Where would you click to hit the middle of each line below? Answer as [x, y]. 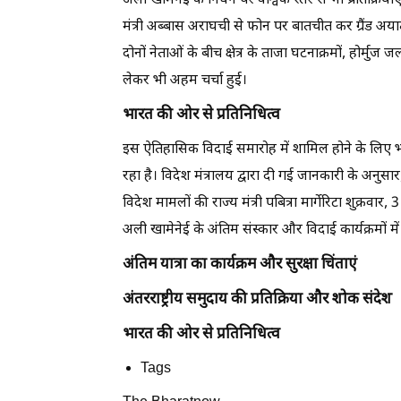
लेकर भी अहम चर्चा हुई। [185, 81]
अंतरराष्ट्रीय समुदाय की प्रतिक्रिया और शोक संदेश [257, 300]
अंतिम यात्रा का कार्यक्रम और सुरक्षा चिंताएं [240, 265]
